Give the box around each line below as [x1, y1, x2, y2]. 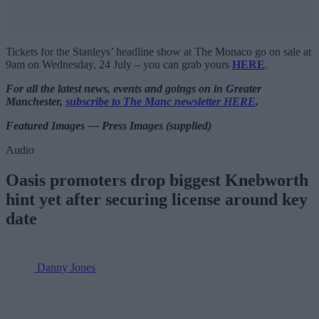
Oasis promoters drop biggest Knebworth [6, 170, 308, 189]
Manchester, [6, 95, 66, 108]
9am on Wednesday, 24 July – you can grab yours [6, 58, 232, 70]
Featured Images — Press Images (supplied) [6, 119, 211, 132]
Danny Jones [37, 261, 95, 273]
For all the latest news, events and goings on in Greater [6, 82, 261, 95]
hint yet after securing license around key [6, 189, 308, 209]
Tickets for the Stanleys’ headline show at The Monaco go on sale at [6, 45, 311, 58]
